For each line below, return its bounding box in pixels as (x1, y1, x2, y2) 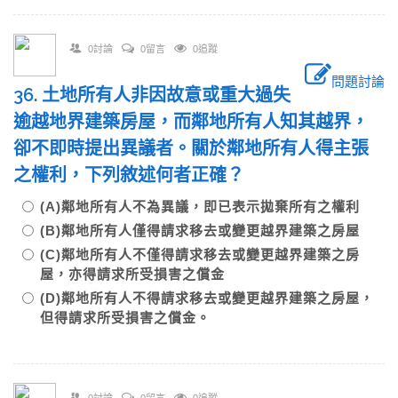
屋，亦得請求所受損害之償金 (40, 267, 239, 282)
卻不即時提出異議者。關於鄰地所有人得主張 (13, 138, 369, 159)
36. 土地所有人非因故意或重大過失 (13, 84, 291, 106)
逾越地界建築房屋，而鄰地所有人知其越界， (13, 111, 369, 132)
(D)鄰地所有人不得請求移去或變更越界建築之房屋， (40, 291, 374, 306)
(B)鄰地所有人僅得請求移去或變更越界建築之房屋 (40, 223, 374, 238)
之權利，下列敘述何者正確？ (13, 164, 262, 186)
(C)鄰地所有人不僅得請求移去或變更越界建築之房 (40, 247, 360, 262)
